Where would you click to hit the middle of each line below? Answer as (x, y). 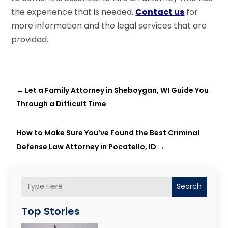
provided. (30, 39)
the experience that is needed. (74, 12)
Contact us (160, 12)
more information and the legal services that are (109, 25)
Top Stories (51, 211)
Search (189, 187)
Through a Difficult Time (62, 104)
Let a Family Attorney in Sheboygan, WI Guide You (117, 90)
